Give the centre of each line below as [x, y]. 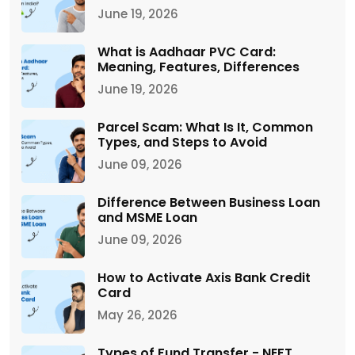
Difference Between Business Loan [209, 202]
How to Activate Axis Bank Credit [204, 277]
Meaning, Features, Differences [198, 67]
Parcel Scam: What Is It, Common [205, 127]
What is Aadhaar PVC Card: [187, 52]
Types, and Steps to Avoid [182, 142]
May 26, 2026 [137, 315]
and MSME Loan [147, 217]
